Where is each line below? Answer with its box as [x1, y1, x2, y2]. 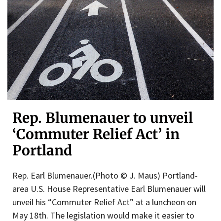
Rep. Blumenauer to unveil [12, 109, 193, 127]
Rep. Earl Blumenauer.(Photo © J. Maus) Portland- [12, 170, 198, 182]
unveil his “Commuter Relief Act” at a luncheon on [12, 196, 196, 208]
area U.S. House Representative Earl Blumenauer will [12, 183, 206, 195]
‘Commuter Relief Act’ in [12, 125, 180, 144]
